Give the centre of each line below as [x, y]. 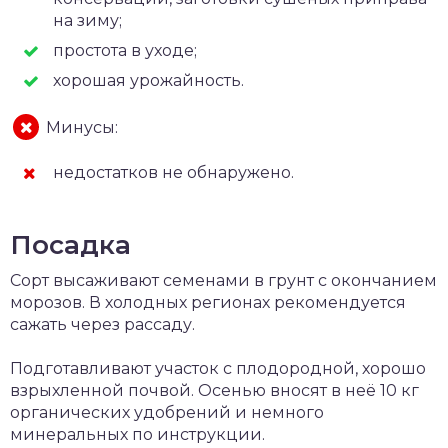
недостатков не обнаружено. [173, 172]
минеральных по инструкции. [137, 434]
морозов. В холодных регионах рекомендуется [208, 302]
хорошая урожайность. [148, 80]
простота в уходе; [125, 50]
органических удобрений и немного [167, 412]
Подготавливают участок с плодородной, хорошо [218, 368]
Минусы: [82, 127]
